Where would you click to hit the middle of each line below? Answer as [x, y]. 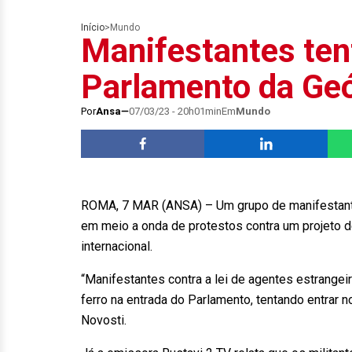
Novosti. [108, 320]
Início [93, 27]
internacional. [121, 246]
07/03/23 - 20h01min [175, 111]
